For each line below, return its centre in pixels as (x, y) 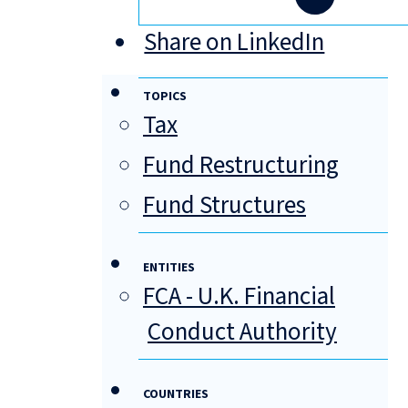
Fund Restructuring (241, 166)
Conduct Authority (242, 332)
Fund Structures (224, 206)
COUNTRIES (176, 395)
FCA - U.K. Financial (239, 297)
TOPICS (165, 97)
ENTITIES (169, 268)
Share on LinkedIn (235, 43)
